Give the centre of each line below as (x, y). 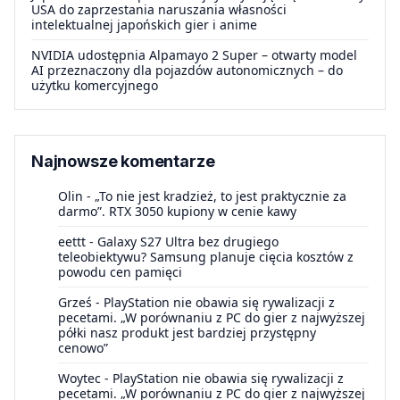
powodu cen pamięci (120, 272)
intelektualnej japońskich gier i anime (144, 25)
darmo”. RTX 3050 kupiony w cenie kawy (177, 212)
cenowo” (83, 348)
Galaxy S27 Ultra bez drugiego (188, 242)
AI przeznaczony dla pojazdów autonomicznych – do (187, 71)
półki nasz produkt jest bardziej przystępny (187, 333)
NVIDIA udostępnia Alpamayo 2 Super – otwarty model (194, 55)
